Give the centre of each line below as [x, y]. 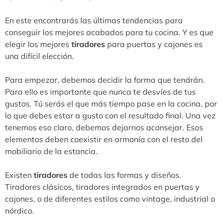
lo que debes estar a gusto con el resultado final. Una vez [110, 115]
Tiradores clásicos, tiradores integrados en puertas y [102, 187]
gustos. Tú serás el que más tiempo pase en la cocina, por [111, 103]
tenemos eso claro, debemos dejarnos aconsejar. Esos [104, 127]
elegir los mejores [38, 44]
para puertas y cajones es [154, 44]
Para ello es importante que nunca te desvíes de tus [100, 91]
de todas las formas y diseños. [124, 175]
